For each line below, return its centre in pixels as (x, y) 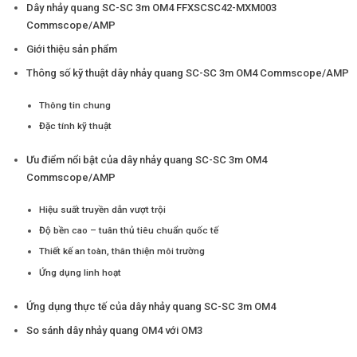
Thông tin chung (75, 105)
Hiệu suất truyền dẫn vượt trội (103, 209)
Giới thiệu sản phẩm (71, 49)
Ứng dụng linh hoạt (80, 272)
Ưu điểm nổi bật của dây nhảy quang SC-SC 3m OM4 (146, 159)
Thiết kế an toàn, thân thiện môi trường (122, 251)
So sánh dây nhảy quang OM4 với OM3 (114, 330)
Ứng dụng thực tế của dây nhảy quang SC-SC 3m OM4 (151, 306)
